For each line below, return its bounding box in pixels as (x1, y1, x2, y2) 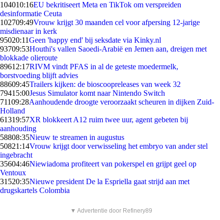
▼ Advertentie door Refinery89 (70, 207, 152, 214)
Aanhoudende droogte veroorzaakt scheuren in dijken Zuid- (29, 98, 214, 106)
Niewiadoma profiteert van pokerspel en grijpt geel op (29, 160, 196, 168)
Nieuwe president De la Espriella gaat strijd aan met (29, 177, 190, 186)
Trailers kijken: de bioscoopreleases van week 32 (29, 80, 181, 88)
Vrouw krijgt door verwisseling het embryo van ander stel (29, 142, 208, 150)
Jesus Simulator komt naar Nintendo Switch (29, 89, 165, 97)
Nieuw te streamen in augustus (29, 133, 124, 141)
